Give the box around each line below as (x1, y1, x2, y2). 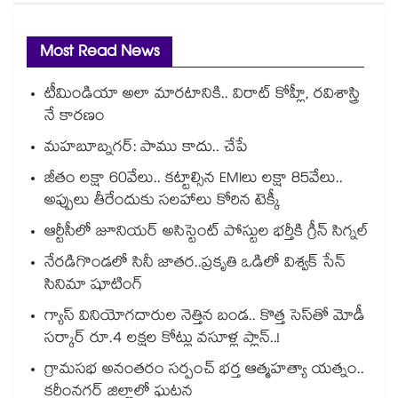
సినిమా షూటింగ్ (44, 274, 142, 300)
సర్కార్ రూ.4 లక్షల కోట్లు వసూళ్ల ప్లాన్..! (44, 327, 280, 354)
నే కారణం (44, 105, 105, 131)
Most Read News (40, 39, 159, 69)
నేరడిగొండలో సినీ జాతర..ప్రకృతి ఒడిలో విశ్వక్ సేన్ (44, 251, 346, 278)
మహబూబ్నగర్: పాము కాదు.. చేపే (44, 136, 248, 163)
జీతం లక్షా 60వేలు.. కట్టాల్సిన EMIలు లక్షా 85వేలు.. (44, 167, 343, 194)
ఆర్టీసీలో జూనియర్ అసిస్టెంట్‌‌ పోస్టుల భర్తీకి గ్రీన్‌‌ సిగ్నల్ (44, 220, 369, 247)
